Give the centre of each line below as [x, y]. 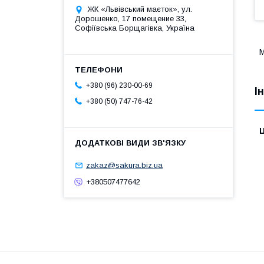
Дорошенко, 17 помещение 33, [131, 19]
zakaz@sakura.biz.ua [124, 165]
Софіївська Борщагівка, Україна [135, 28]
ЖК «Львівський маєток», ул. [140, 9]
